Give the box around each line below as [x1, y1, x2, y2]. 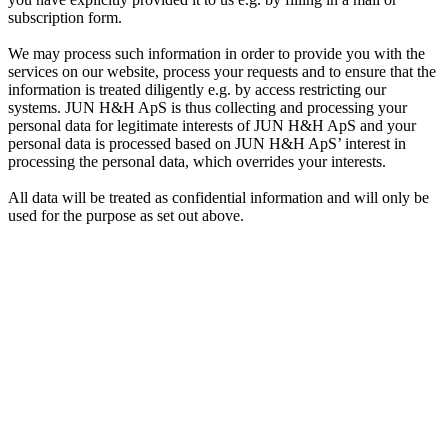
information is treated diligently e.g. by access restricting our [8, 80, 386, 98]
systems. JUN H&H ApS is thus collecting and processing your [8, 98, 407, 116]
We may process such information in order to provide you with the [8, 44, 425, 62]
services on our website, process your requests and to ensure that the [8, 62, 436, 80]
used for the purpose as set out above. [8, 206, 244, 224]
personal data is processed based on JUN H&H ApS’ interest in [8, 134, 406, 152]
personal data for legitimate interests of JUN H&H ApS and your [8, 116, 416, 134]
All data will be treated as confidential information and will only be [8, 188, 429, 206]
